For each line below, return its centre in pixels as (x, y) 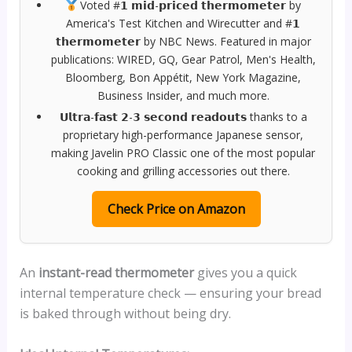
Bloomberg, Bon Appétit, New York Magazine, (183, 78)
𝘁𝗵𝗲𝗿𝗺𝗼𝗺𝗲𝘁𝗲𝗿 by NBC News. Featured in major (183, 42)
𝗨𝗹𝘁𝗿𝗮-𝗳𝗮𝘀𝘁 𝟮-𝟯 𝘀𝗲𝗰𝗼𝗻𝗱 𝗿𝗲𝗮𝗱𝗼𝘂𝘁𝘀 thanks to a (183, 117)
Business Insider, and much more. (183, 96)
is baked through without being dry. (125, 314)
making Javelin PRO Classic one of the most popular (183, 153)
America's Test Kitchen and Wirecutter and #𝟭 (183, 24)
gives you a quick (245, 273)
